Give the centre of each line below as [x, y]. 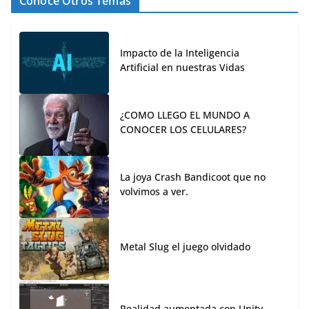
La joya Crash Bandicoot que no [193, 177]
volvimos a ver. [154, 192]
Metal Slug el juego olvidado [185, 246]
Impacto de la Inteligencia [180, 53]
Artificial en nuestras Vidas [182, 68]
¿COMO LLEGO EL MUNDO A [185, 115]
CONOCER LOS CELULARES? [183, 130]
